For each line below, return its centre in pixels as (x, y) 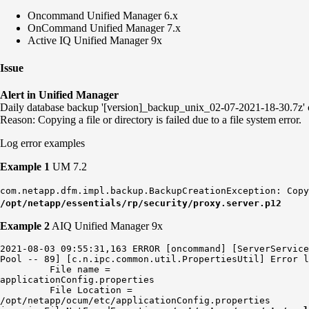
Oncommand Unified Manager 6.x (103, 16)
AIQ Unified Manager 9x (106, 226)
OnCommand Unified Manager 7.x (104, 28)
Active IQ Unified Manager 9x (95, 41)
